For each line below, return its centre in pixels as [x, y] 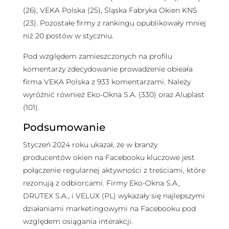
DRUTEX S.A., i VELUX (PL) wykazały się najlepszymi [114, 196]
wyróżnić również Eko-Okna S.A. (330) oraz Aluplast [113, 94]
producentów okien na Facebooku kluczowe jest [109, 157]
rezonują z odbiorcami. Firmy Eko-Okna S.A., [101, 183]
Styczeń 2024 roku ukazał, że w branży [90, 144]
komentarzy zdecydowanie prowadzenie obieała [108, 69]
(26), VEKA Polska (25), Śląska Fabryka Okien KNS [110, 10]
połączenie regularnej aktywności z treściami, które [114, 170]
